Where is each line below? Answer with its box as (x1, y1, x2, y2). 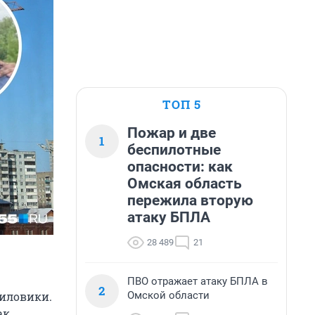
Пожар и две (127, 124, 216, 141)
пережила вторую (127, 192, 253, 209)
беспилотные (127, 141, 221, 158)
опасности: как (127, 158, 233, 175)
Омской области (127, 289, 210, 302)
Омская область (127, 175, 242, 192)
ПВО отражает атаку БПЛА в (127, 275, 268, 288)
